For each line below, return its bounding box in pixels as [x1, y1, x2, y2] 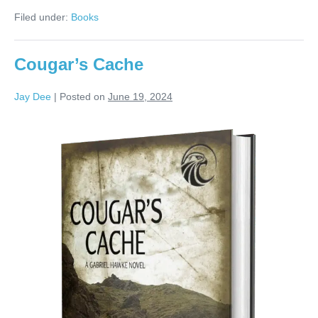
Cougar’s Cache [14, 55, 143, 75]
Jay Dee [14, 91, 51, 103]
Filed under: [14, 11, 68, 23]
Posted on [60, 91, 105, 103]
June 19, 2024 [108, 91, 172, 103]
